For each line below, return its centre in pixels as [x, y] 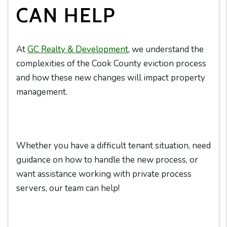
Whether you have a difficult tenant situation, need [113, 146]
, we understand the [166, 49]
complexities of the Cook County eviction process [111, 64]
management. [42, 92]
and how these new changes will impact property [111, 78]
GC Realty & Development [78, 49]
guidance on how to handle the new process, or [107, 160]
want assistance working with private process [104, 174]
